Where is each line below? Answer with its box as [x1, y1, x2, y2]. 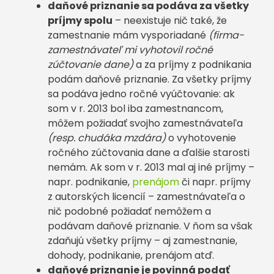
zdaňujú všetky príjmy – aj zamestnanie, [48, 234, 237, 248]
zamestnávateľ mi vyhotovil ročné [48, 43, 213, 57]
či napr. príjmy [182, 175, 251, 189]
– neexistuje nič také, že [113, 13, 227, 28]
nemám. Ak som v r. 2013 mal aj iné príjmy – [48, 160, 254, 174]
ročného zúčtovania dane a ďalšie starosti [48, 146, 250, 160]
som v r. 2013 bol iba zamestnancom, [48, 102, 223, 116]
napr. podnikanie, [48, 175, 132, 189]
